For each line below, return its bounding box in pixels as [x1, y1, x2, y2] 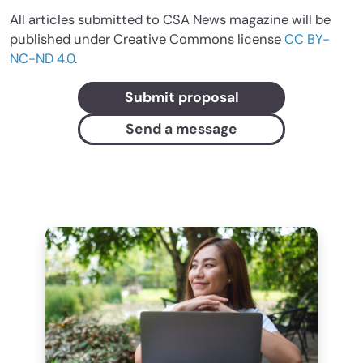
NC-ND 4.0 [10, 49, 75, 67]
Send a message [126, 119, 237, 138]
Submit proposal [124, 88, 239, 106]
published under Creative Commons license [10, 30, 284, 48]
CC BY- [284, 30, 330, 48]
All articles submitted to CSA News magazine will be [10, 11, 331, 28]
